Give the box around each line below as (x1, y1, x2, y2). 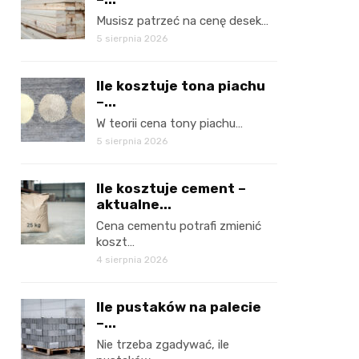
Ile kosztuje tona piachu (96, 78, 265, 94)
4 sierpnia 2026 (96, 254, 167, 265)
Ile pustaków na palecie (96, 299, 261, 315)
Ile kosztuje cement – (96, 180, 246, 196)
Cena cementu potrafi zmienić (96, 219, 261, 233)
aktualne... (96, 196, 171, 212)
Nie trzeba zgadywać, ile (96, 337, 229, 352)
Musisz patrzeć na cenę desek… (96, 14, 268, 28)
